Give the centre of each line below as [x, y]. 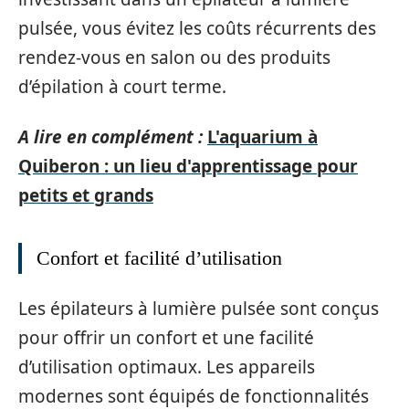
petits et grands [86, 195]
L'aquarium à [262, 136]
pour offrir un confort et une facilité [166, 338]
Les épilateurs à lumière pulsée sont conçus [199, 309]
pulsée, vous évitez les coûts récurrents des [197, 28]
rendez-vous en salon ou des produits [174, 58]
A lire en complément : [110, 136]
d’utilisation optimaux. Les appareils [167, 367]
